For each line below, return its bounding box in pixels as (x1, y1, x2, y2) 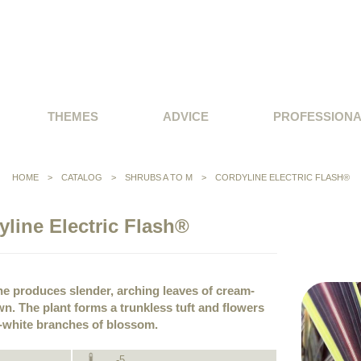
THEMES (48, 110, 98, 123)
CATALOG (60, 172, 105, 182)
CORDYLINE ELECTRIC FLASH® (214, 172, 350, 182)
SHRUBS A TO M (124, 172, 193, 182)
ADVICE (163, 110, 209, 123)
